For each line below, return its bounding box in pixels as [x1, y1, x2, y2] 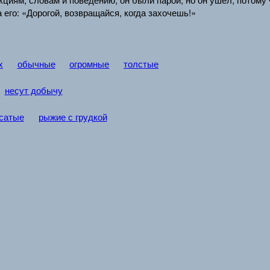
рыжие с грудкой [38, 110, 107, 124]
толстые [124, 57, 159, 71]
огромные [69, 57, 110, 71]
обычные [17, 57, 55, 71]
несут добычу [4, 84, 63, 97]
